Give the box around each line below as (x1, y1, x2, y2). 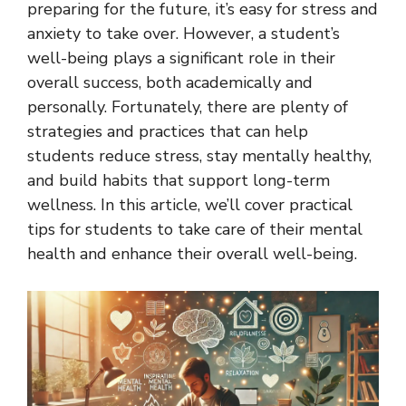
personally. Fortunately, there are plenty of (27, 95, 348, 118)
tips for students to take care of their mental (27, 217, 362, 240)
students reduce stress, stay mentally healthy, (27, 144, 372, 167)
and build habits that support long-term (27, 169, 330, 191)
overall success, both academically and (27, 71, 313, 93)
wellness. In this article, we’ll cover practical (27, 193, 353, 216)
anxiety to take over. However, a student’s (27, 22, 340, 44)
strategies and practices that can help (27, 120, 308, 142)
